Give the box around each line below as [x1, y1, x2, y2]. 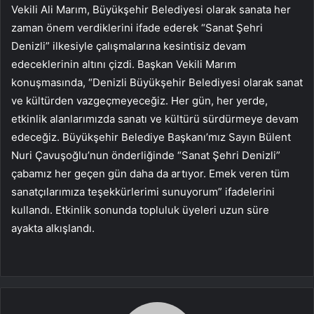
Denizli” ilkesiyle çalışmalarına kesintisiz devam [11, 39, 246, 53]
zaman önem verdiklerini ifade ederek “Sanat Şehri [11, 21, 263, 35]
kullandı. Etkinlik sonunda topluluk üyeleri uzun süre [11, 203, 269, 217]
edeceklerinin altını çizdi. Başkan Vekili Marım [11, 57, 236, 71]
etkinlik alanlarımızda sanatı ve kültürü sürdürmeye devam [11, 112, 299, 126]
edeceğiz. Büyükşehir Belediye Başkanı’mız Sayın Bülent [11, 130, 291, 144]
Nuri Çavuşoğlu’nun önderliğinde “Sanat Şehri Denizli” [11, 149, 280, 163]
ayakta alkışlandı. [11, 221, 95, 235]
